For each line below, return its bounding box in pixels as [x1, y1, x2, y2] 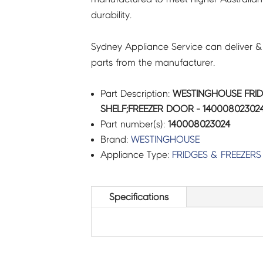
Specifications [109, 192, 168, 203]
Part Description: [100, 88, 173, 99]
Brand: [100, 134, 131, 144]
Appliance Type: [100, 149, 172, 160]
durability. [90, 9, 131, 20]
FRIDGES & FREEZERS [171, 149, 261, 160]
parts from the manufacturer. [90, 57, 215, 68]
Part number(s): [100, 119, 168, 129]
